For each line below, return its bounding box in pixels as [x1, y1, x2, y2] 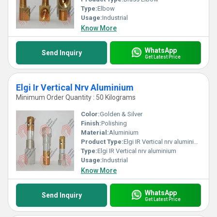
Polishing [101, 120, 127, 127]
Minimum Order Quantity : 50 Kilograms [16, 93, 136, 101]
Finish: [81, 120, 101, 127]
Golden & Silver [100, 110, 142, 118]
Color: [81, 110, 100, 118]
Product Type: [81, 138, 124, 145]
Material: [81, 129, 109, 136]
